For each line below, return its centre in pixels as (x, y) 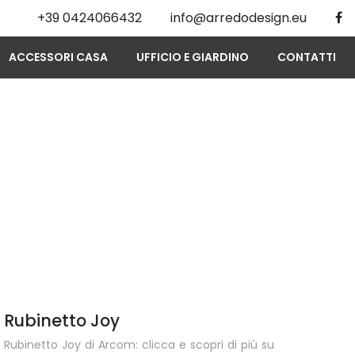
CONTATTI (307, 57)
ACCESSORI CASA (58, 57)
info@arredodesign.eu (239, 18)
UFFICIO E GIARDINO (193, 57)
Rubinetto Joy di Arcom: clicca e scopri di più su (139, 344)
